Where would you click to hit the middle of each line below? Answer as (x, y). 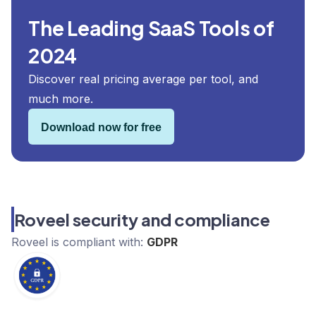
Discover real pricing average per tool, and (143, 79)
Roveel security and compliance (142, 220)
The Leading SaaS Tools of (151, 28)
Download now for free (101, 128)
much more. (61, 99)
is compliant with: (97, 242)
